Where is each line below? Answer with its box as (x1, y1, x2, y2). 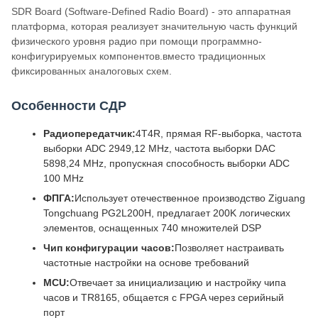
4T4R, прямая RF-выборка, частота (136, 128, 302, 139)
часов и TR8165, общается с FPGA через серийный (43, 292, 284, 303)
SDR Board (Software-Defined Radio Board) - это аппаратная (11, 6, 291, 17)
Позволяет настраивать (175, 242, 284, 253)
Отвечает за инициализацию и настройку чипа (70, 277, 286, 288)
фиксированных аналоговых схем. (11, 65, 172, 77)
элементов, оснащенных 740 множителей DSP (43, 222, 261, 234)
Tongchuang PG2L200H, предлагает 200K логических (43, 207, 290, 219)
